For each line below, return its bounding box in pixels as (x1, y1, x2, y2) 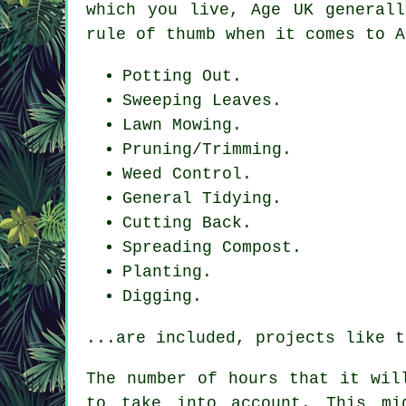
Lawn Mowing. (122, 115, 242, 134)
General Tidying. (122, 188, 282, 208)
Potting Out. (122, 66, 242, 85)
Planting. (122, 262, 212, 281)
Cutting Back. (122, 213, 252, 232)
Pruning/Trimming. (122, 140, 292, 159)
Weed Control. (122, 164, 252, 183)
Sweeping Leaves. (122, 91, 282, 110)
